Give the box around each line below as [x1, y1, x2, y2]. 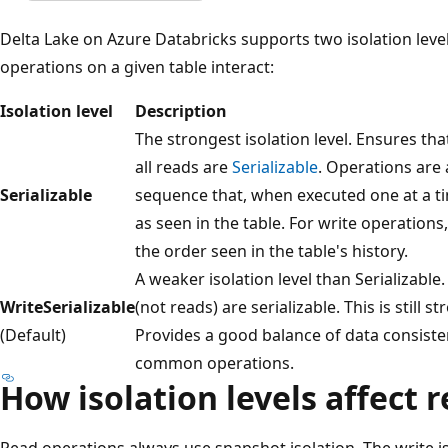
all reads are [135, 155, 232, 178]
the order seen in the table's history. [135, 239, 408, 262]
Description [135, 99, 227, 122]
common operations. [135, 351, 294, 374]
